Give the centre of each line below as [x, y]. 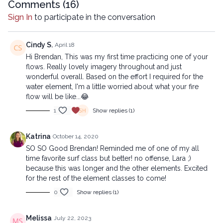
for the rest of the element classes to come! [96, 178]
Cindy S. [39, 45]
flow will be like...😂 [57, 97]
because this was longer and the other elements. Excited [117, 168]
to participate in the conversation [94, 17]
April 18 [65, 45]
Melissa [39, 218]
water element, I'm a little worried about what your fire [112, 87]
